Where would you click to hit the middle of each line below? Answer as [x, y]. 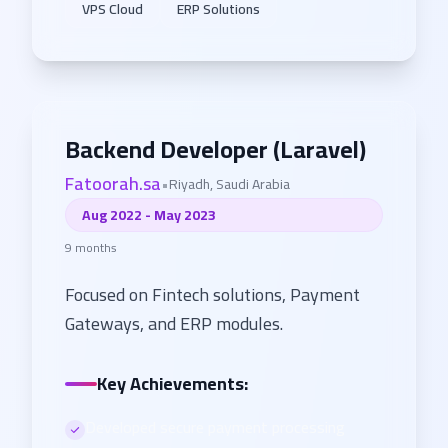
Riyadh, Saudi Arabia [229, 184]
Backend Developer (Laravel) [215, 149]
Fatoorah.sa [113, 183]
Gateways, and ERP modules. [174, 323]
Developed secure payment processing [215, 427]
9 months [91, 247]
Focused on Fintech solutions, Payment [212, 294]
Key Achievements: [172, 383]
